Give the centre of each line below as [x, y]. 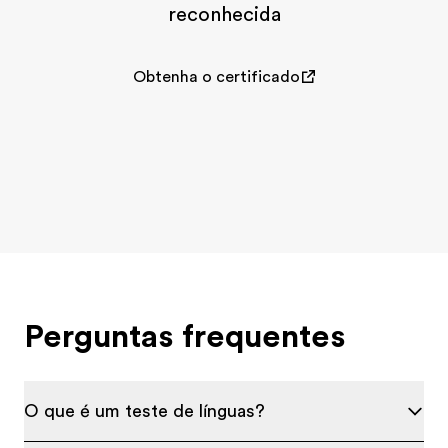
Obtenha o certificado [216, 77]
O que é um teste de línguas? [144, 411]
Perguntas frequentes [185, 336]
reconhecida [224, 14]
